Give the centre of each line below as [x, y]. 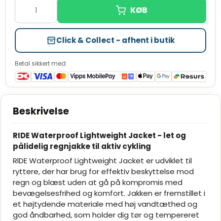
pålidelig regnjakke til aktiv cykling [82, 146]
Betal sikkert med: [41, 63]
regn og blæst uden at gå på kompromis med [98, 183]
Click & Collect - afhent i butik [115, 40]
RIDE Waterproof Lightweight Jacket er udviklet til [103, 161]
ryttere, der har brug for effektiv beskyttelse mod [104, 172]
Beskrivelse [41, 111]
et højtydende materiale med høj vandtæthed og [105, 204]
